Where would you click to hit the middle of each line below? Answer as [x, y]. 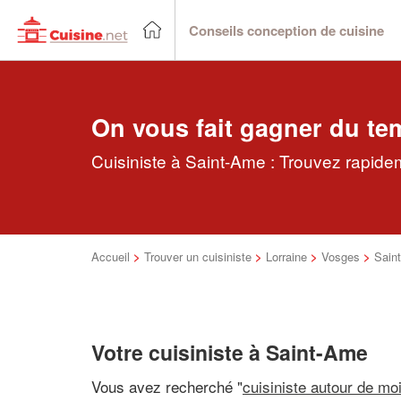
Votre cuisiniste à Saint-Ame [230, 352]
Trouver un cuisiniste [198, 256]
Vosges [341, 256]
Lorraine [286, 256]
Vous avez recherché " [167, 386]
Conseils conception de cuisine [286, 30]
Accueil [111, 256]
